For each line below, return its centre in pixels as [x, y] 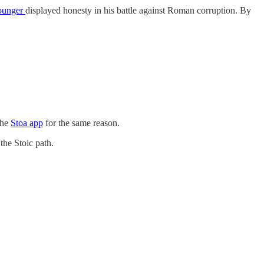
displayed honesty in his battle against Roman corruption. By [138, 11]
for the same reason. [81, 123]
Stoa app [27, 123]
